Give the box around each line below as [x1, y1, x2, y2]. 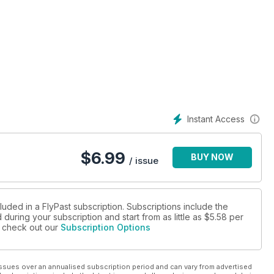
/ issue [129, 155, 158, 167]
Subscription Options [61, 222, 150, 233]
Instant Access [187, 114, 245, 124]
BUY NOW [191, 152, 234, 163]
